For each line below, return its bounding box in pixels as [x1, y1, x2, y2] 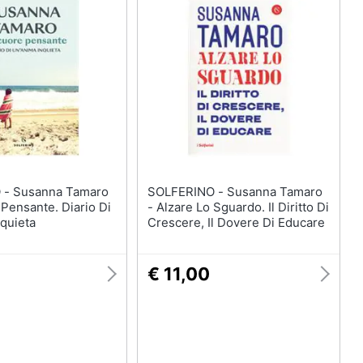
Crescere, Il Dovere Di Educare [147, 214, 325, 230]
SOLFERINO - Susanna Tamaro [147, 183, 227, 199]
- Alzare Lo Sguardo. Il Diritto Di [147, 199, 329, 215]
